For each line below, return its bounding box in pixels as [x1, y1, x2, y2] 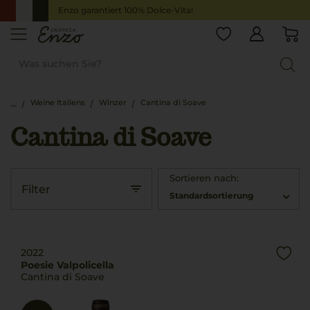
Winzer [99, 98, 127, 107]
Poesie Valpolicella [21, 259, 114, 271]
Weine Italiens [30, 98, 85, 107]
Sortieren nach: [170, 172, 239, 183]
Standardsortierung [170, 190, 254, 201]
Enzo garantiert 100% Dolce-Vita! [58, 5, 193, 15]
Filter [21, 183, 51, 196]
